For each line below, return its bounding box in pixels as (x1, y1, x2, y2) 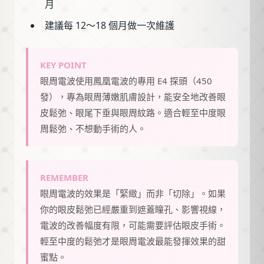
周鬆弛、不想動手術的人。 (40, 123, 146, 135)
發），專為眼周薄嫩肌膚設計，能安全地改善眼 (40, 91, 226, 103)
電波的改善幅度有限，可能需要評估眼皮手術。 (40, 219, 226, 232)
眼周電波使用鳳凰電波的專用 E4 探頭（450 (40, 75, 212, 87)
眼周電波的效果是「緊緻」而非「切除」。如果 (40, 187, 226, 200)
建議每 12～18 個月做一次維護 (45, 19, 174, 32)
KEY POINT (40, 59, 87, 71)
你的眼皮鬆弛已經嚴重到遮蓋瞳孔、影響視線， (40, 203, 226, 216)
